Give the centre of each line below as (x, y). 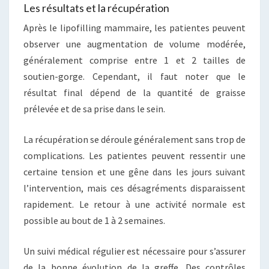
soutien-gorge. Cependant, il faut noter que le (134, 77)
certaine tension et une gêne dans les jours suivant (134, 172)
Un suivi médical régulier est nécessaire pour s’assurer (134, 251)
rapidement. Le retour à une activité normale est (134, 204)
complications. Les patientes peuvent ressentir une (134, 156)
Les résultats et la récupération (96, 8)
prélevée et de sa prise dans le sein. (94, 109)
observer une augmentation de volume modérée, (134, 44)
